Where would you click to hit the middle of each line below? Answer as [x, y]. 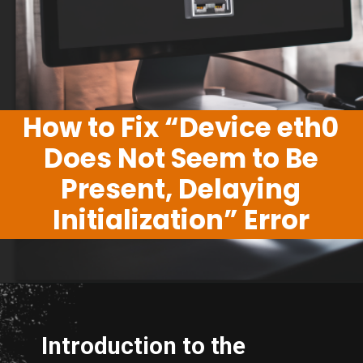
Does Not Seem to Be [181, 158]
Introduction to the [144, 346]
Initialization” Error [181, 220]
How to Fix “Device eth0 [181, 127]
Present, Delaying [181, 189]
